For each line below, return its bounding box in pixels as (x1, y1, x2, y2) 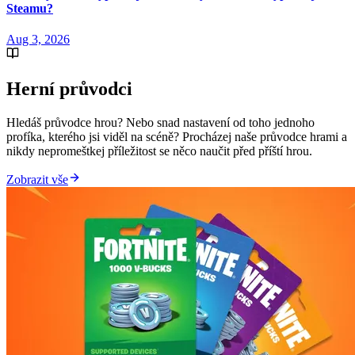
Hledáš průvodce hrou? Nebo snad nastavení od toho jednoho (6, 115, 315, 129)
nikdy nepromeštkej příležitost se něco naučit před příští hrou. (6, 143, 312, 158)
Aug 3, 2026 (6, 32, 70, 47)
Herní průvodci (6, 78, 132, 100)
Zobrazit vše (6, 172, 68, 186)
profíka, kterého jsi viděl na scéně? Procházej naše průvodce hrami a (6, 129, 347, 143)
